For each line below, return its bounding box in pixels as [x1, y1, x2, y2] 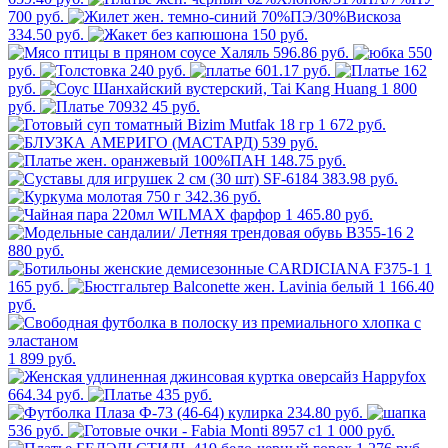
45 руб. [152, 98, 200, 116]
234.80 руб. [287, 404, 363, 422]
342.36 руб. [185, 188, 261, 206]
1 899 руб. [8, 350, 76, 368]
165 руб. [8, 278, 64, 296]
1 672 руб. [318, 116, 386, 134]
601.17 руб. [255, 62, 331, 80]
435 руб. [156, 386, 212, 404]
